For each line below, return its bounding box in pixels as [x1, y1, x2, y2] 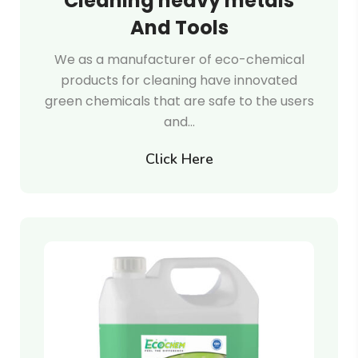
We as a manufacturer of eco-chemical [54, 50, 304, 69]
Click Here [145, 149, 213, 169]
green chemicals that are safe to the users [44, 92, 314, 110]
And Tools [129, 14, 229, 41]
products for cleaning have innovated [61, 71, 297, 89]
